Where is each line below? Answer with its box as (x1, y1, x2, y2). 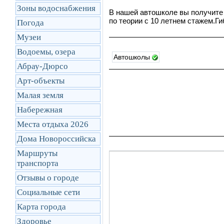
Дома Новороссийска (17, 134, 96, 143)
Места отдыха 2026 (17, 119, 88, 129)
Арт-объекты (17, 76, 64, 85)
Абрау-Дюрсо (17, 61, 68, 71)
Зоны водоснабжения (17, 3, 95, 13)
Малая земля (17, 90, 63, 100)
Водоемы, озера (17, 47, 75, 56)
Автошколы (113, 53, 152, 61)
